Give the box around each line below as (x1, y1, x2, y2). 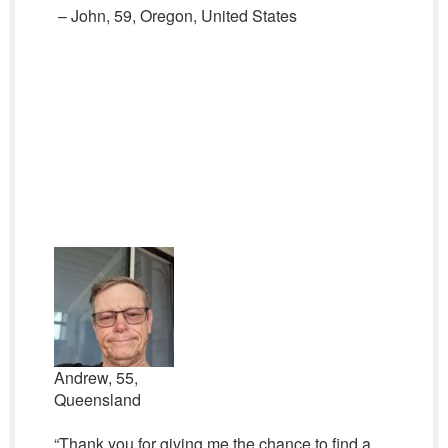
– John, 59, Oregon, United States (53, 4, 297, 27)
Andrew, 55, (53, 366, 138, 389)
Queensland (53, 388, 141, 411)
